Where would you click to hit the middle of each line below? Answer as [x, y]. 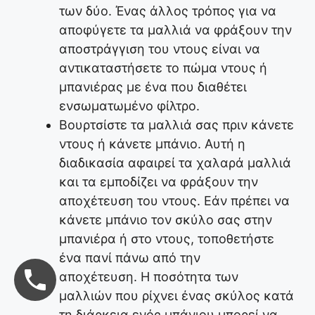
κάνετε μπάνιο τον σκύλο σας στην [166, 220]
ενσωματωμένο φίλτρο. [129, 106]
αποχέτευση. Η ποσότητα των [149, 277]
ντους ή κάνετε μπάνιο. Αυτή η [152, 144]
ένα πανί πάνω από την [130, 258]
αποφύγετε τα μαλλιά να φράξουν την [175, 30]
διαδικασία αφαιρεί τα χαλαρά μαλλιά [175, 163]
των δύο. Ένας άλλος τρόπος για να [168, 11]
